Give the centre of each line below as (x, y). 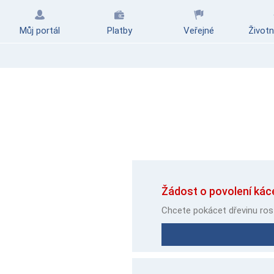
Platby (119, 31)
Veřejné (199, 31)
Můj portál (40, 31)
